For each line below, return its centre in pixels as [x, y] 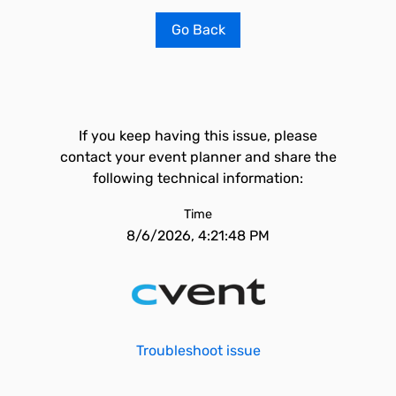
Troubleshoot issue [198, 350]
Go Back [198, 30]
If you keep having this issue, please [198, 136]
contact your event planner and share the [198, 157]
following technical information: [198, 178]
